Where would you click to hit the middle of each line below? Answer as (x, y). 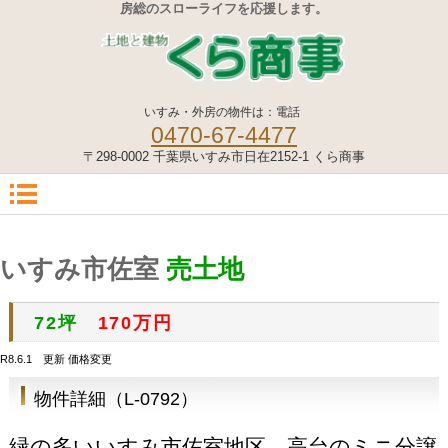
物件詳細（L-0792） (115, 399)
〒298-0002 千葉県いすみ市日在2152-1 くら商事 (224, 156)
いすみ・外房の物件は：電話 (221, 112)
